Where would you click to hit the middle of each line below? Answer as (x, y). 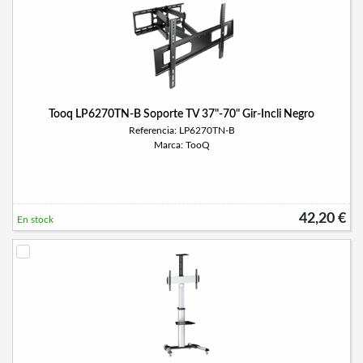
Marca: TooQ (181, 145)
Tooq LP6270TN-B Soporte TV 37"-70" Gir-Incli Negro (181, 114)
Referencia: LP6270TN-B (181, 130)
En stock (35, 220)
